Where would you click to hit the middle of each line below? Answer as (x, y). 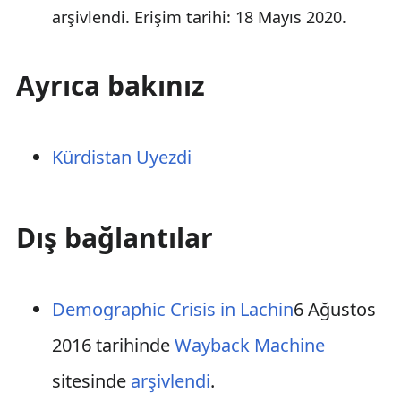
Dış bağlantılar (114, 238)
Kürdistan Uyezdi (121, 157)
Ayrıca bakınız (110, 85)
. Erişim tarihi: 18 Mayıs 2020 (233, 17)
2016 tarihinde (113, 345)
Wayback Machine (249, 345)
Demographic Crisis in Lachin (172, 309)
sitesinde (91, 381)
